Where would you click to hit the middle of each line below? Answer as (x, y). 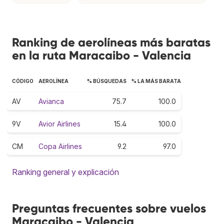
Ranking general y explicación (65, 172)
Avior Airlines (59, 123)
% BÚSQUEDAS (107, 81)
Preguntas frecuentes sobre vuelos (109, 208)
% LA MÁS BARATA (156, 81)
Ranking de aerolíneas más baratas (111, 42)
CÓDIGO (23, 81)
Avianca (51, 101)
